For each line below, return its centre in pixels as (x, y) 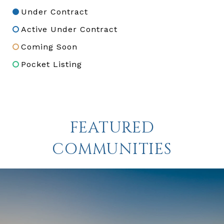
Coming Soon (49, 46)
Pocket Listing (51, 64)
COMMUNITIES (112, 149)
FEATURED (112, 128)
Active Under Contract (69, 29)
